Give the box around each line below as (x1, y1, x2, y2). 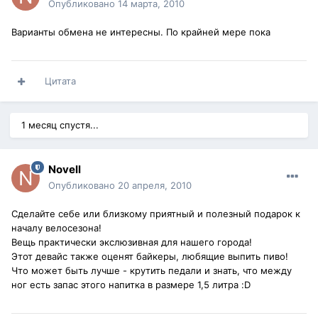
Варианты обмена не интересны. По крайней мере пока (11, 26, 270, 38)
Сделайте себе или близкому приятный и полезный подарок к (11, 208, 300, 220)
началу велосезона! (11, 222, 102, 234)
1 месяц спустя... (21, 119, 99, 131)
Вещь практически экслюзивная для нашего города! (11, 236, 252, 248)
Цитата (45, 75, 76, 87)
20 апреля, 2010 (118, 180, 192, 192)
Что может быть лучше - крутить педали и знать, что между (11, 265, 292, 277)
